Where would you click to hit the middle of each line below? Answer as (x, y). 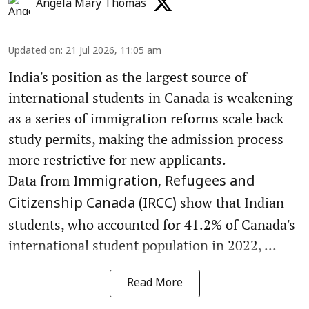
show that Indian (230, 202)
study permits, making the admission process (146, 139)
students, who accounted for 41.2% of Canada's (152, 224)
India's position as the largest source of (128, 77)
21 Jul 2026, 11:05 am (113, 51)
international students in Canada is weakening (151, 97)
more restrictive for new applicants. (117, 159)
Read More (154, 283)
